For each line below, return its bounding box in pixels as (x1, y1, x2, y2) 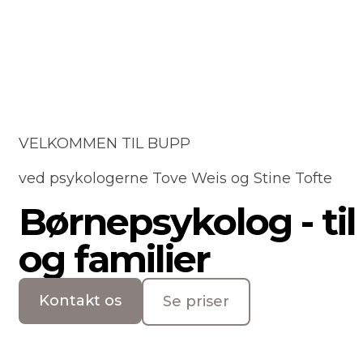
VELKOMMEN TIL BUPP (19, 135, 190, 153)
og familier (19, 236, 210, 283)
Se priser (163, 293, 229, 311)
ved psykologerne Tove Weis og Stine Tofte (19, 169, 332, 188)
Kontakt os (39, 292, 122, 310)
